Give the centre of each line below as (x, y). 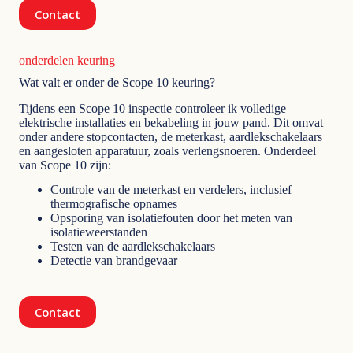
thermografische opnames (114, 203)
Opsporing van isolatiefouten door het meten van (171, 217)
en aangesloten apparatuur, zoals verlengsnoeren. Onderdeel (167, 150)
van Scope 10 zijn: (65, 165)
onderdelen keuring (67, 60)
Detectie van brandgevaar (114, 260)
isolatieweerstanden (99, 232)
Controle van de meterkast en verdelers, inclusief (171, 189)
